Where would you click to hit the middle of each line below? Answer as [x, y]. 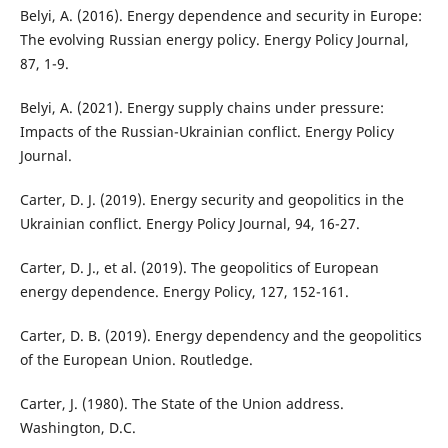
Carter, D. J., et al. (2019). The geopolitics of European [199, 268]
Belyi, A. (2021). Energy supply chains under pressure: [201, 108]
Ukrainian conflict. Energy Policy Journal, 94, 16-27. [189, 224]
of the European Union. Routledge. [136, 360]
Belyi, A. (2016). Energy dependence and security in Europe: [220, 16]
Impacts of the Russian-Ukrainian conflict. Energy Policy [206, 132]
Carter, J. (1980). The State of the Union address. [181, 404]
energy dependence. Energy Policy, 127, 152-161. [184, 292]
